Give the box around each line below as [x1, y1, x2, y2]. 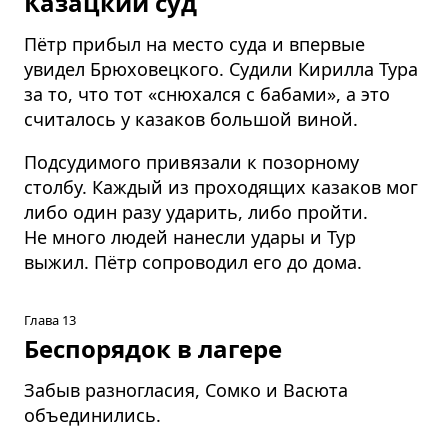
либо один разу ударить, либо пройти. [24, 199, 368, 224]
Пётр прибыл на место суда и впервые [24, 31, 365, 56]
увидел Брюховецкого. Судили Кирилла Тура [24, 56, 418, 81]
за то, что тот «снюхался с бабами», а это [24, 81, 390, 106]
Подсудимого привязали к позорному [24, 149, 359, 174]
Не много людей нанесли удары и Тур [24, 224, 356, 249]
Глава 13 [24, 310, 76, 329]
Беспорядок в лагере [24, 331, 282, 365]
